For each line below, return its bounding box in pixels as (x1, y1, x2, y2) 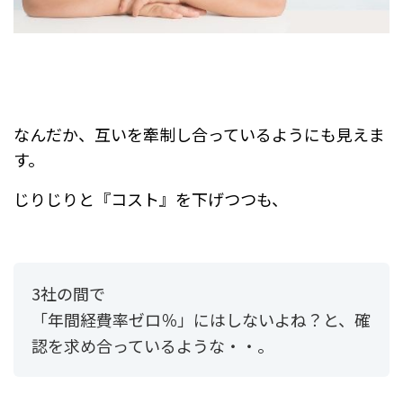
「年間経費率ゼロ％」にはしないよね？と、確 (31, 307, 371, 331)
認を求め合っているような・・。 (31, 333, 273, 357)
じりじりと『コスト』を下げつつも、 (13, 186, 288, 210)
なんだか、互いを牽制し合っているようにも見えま (13, 121, 385, 146)
